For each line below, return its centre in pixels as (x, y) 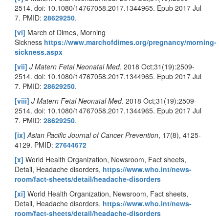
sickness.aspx (39, 52)
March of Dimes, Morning (66, 33)
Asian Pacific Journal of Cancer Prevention (93, 135)
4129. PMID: (35, 145)
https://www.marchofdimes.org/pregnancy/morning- (130, 42)
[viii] (22, 101)
